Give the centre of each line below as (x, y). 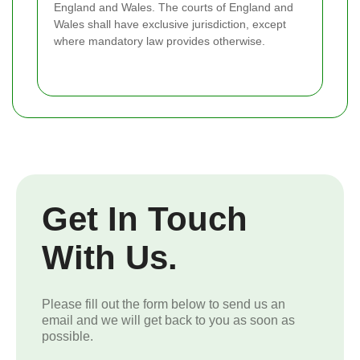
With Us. (110, 258)
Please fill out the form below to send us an (164, 305)
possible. (67, 337)
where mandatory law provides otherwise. (160, 41)
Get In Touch (145, 219)
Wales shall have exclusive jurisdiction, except (170, 25)
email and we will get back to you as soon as (168, 321)
